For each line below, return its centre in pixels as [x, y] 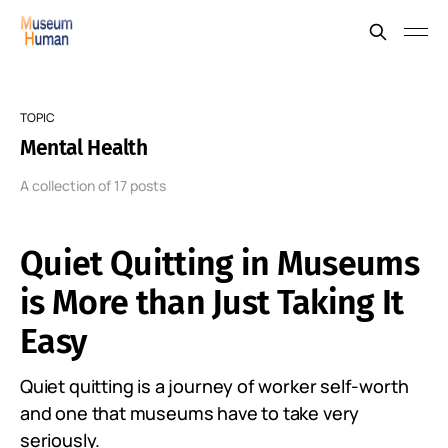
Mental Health [84, 148]
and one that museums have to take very [190, 413]
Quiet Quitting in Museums [220, 263]
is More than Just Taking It [212, 302]
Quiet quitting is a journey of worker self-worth [214, 386]
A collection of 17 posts [93, 185]
